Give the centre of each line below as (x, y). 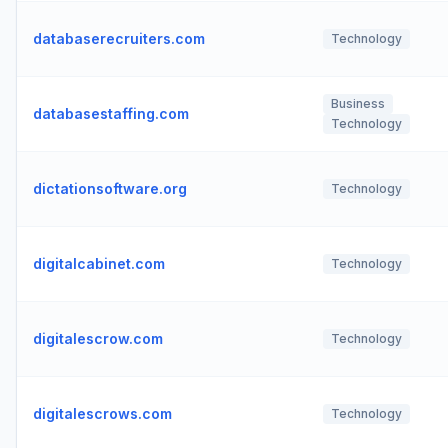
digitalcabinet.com (99, 263)
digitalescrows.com (102, 413)
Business (358, 103)
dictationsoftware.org (110, 188)
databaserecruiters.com (119, 38)
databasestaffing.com (111, 113)
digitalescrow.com (98, 338)
